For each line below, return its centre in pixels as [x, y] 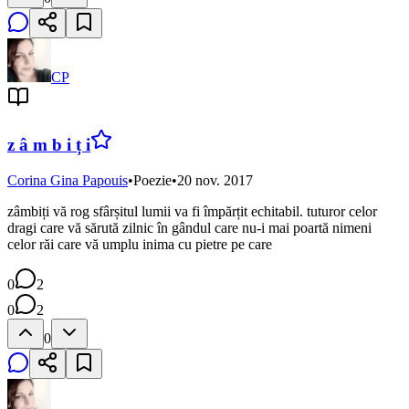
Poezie [152, 180]
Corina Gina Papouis [68, 180]
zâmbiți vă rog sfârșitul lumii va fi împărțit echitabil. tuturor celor [192, 211]
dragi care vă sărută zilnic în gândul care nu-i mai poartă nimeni [189, 227]
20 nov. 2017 [215, 180]
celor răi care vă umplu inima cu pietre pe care [140, 244]
